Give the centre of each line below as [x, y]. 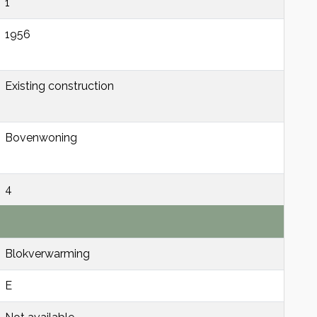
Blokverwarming [47, 253]
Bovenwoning [41, 137]
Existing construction [59, 86]
